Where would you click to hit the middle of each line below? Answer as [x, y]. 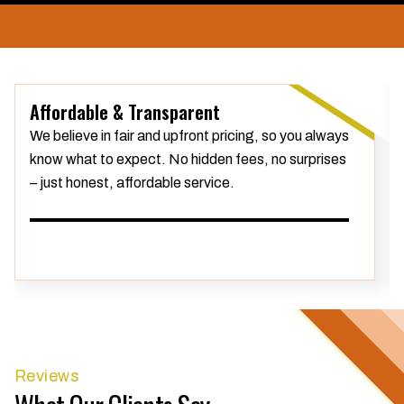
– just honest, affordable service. [132, 183]
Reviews [47, 376]
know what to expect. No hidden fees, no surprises [188, 159]
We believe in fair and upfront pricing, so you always [189, 136]
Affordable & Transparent [125, 112]
